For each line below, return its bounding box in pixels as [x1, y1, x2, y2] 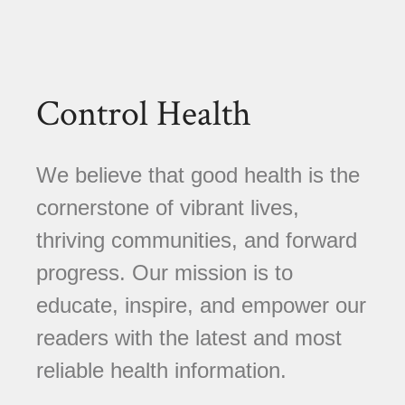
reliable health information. [36, 357, 287, 382]
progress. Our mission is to [36, 259, 293, 285]
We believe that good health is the [36, 162, 360, 187]
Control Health [36, 89, 251, 137]
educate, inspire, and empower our [36, 292, 366, 317]
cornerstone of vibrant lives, [36, 194, 299, 220]
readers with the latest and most [36, 325, 342, 350]
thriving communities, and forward [36, 227, 357, 252]
